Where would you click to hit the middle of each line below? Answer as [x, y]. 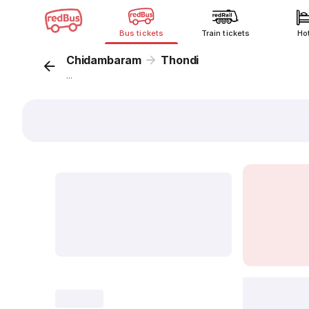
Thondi [180, 60]
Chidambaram [104, 60]
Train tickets [226, 33]
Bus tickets [141, 33]
